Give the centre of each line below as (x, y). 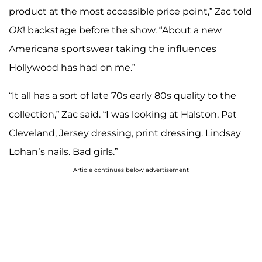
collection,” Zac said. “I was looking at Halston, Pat (123, 114)
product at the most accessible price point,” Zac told (130, 11)
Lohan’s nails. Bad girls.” (63, 151)
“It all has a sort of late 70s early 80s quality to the (123, 95)
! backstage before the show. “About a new (122, 30)
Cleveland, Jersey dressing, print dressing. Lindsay (125, 133)
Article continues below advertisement (131, 170)
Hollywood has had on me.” (72, 67)
